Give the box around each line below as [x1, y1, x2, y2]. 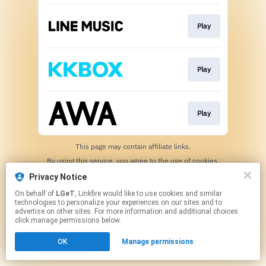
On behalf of [15, 189, 56, 198]
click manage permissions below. [15, 216, 121, 224]
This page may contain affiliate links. [75, 141, 191, 151]
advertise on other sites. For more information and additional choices [15, 207, 238, 216]
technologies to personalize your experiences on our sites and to [15, 198, 222, 207]
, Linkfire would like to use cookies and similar [75, 189, 103, 198]
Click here [70, 164, 102, 174]
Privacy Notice [29, 172, 87, 182]
